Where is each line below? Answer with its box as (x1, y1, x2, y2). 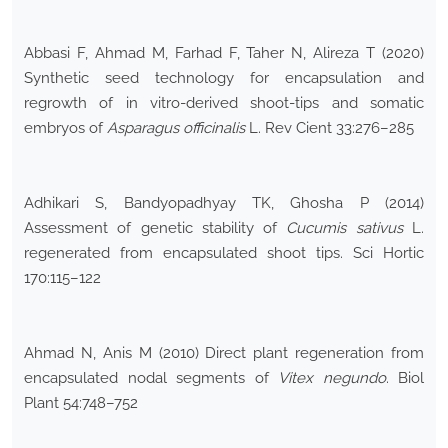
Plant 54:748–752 (24, 394, 138, 413)
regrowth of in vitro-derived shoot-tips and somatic (24, 94, 424, 113)
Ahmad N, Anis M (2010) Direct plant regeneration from (24, 344, 424, 363)
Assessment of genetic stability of (24, 219, 287, 238)
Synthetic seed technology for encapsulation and (24, 69, 424, 88)
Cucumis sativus (286, 219, 403, 238)
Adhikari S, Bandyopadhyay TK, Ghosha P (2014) (24, 194, 424, 213)
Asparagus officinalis (107, 119, 245, 138)
